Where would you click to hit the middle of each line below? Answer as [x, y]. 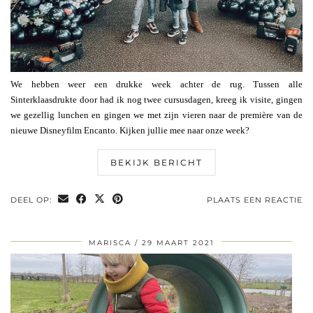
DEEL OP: [32, 199]
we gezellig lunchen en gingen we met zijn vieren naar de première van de [156, 115]
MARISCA [110, 242]
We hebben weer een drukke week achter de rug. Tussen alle [156, 84]
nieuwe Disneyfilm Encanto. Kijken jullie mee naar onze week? [130, 130]
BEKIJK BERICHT [156, 162]
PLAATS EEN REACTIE [255, 199]
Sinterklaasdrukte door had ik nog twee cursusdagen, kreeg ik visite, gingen [156, 99]
